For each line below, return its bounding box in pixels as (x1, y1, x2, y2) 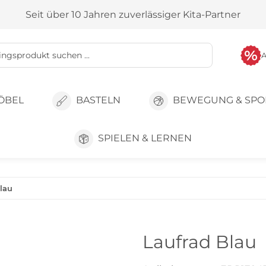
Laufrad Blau (142, 231, 256, 254)
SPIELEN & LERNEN (98, 132, 192, 144)
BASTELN (75, 94, 121, 106)
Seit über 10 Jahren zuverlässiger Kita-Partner (25, 8, 240, 20)
